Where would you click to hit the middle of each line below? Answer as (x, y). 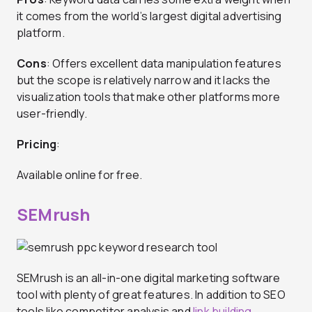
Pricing (37, 144)
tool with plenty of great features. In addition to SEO (151, 295)
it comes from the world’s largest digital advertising (149, 16)
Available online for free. (80, 174)
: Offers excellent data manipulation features (164, 63)
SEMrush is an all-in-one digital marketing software (149, 278)
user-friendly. (52, 113)
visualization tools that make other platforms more (149, 96)
